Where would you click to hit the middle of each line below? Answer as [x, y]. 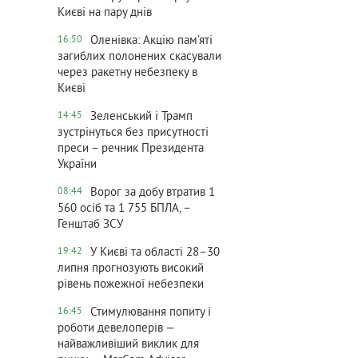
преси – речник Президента [131, 149]
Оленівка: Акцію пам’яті [151, 41]
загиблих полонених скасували [139, 57]
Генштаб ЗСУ [90, 225]
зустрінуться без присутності [133, 133]
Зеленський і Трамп [141, 117]
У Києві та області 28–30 [155, 253]
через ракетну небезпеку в [127, 73]
